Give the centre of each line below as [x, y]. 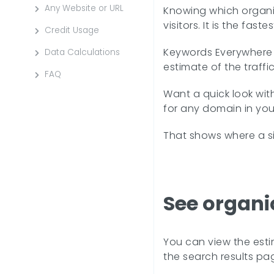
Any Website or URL [84, 8]
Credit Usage [72, 30]
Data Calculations [82, 52]
